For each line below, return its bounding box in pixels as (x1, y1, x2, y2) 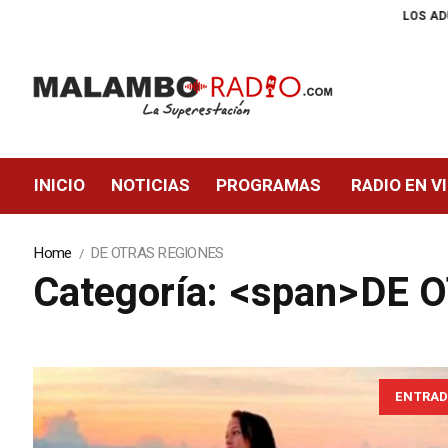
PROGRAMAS (216, 173, 322, 199)
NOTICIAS (111, 173, 191, 199)
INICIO (34, 173, 86, 199)
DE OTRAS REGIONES (90, 242, 224, 265)
